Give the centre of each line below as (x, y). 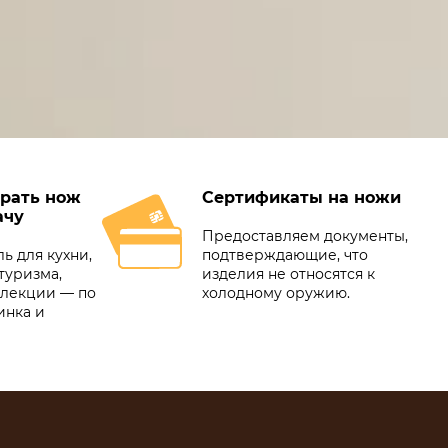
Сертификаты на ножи (301, 198)
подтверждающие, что (285, 255)
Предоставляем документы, (305, 236)
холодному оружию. (276, 293)
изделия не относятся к (288, 274)
